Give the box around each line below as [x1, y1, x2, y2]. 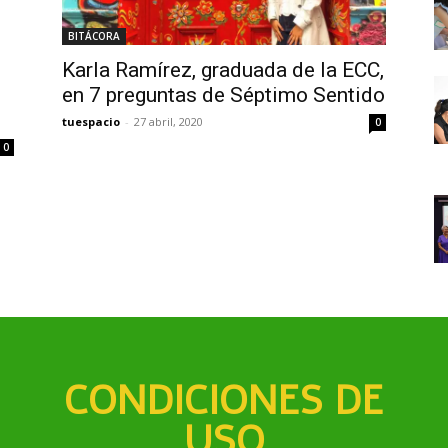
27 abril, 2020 [134, 114, 203, 129]
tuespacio [62, 114, 120, 129]
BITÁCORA [68, 29, 120, 43]
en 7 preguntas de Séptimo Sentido [62, 83, 385, 107]
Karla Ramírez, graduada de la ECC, [62, 58, 384, 82]
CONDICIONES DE [64, 374, 384, 429]
